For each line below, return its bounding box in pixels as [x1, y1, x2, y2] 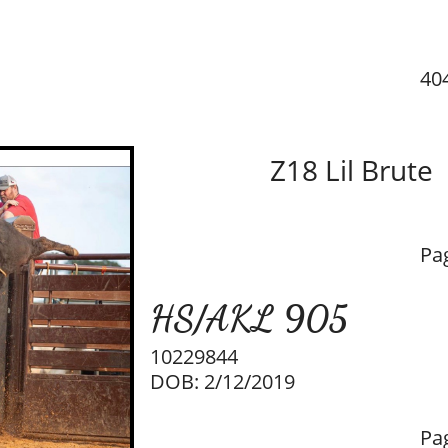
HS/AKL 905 [150, 296, 347, 341]
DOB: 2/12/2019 [150, 368, 295, 395]
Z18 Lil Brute [270, 151, 433, 189]
